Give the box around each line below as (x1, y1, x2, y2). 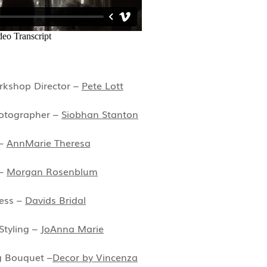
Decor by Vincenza (52, 250, 138, 265)
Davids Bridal (25, 193, 86, 207)
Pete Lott (81, 78, 123, 93)
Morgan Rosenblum (7, 164, 98, 179)
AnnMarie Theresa (6, 135, 91, 150)
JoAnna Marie (41, 221, 104, 236)
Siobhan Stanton (61, 107, 139, 122)
